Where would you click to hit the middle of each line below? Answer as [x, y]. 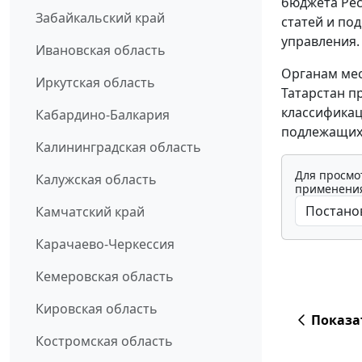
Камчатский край [90, 212]
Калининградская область [118, 147]
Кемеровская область [105, 277]
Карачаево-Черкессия [105, 244]
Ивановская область [101, 51]
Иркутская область [95, 83]
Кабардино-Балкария [103, 115]
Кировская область [97, 309]
